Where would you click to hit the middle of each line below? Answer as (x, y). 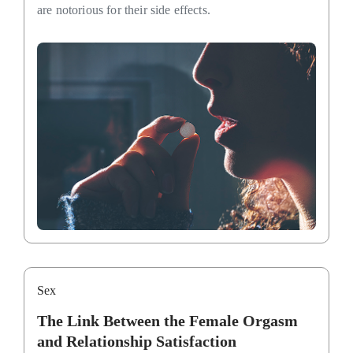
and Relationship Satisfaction (137, 342)
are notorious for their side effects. (124, 9)
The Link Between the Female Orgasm (167, 321)
